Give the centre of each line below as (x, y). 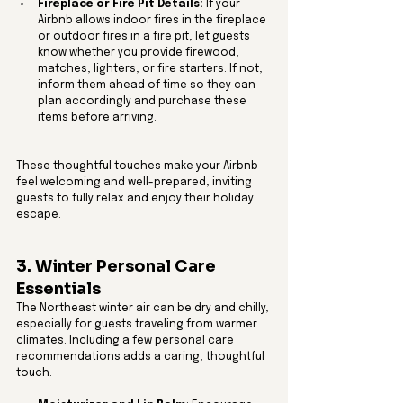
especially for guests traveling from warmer (138, 325)
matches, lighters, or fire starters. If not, (152, 70)
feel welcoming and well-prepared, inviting (135, 183)
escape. (39, 215)
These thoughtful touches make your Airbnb (139, 167)
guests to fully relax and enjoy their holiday (136, 199)
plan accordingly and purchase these (143, 102)
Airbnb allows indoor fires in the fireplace (153, 21)
